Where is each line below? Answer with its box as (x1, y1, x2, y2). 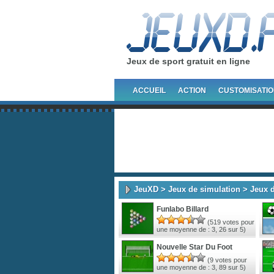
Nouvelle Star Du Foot (157, 242, 232, 251)
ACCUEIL (133, 86, 166, 95)
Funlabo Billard (157, 204, 209, 213)
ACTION (178, 86, 206, 95)
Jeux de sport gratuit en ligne (127, 56, 250, 66)
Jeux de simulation (168, 184, 240, 194)
